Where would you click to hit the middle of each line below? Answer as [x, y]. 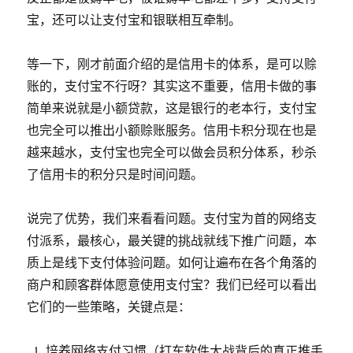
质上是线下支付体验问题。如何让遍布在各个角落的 [172, 262]
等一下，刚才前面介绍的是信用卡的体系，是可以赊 [172, 63]
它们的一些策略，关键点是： [109, 306]
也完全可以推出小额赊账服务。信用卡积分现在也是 [172, 130]
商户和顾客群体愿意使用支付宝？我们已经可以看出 [172, 284]
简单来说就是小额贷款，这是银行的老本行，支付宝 [172, 108]
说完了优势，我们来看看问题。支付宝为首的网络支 [172, 218]
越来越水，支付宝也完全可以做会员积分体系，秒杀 [172, 152]
